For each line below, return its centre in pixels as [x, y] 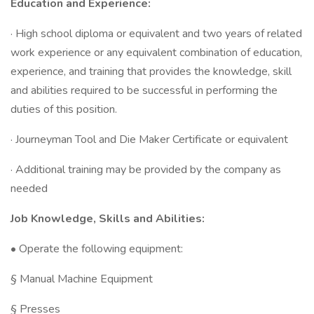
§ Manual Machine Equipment [82, 279]
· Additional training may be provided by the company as [146, 170]
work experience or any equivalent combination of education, [156, 53]
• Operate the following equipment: [97, 249]
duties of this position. [64, 109]
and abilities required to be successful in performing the [144, 90]
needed [29, 189]
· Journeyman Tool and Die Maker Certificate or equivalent [149, 139]
